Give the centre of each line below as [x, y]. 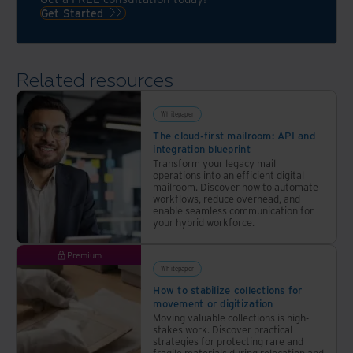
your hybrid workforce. [204, 222]
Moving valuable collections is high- [231, 317]
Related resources [95, 80]
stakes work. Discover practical [223, 329]
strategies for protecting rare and [229, 341]
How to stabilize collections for [228, 290]
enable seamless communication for [234, 210]
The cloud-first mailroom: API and [234, 135]
